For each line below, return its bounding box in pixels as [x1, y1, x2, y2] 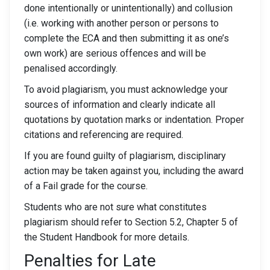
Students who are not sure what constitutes [24, 201, 207, 213]
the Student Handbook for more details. [24, 231, 189, 243]
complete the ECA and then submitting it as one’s [24, 33, 229, 44]
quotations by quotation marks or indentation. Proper [24, 114, 244, 125]
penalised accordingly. [24, 63, 118, 74]
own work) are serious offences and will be [24, 48, 206, 59]
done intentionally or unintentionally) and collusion [24, 2, 233, 14]
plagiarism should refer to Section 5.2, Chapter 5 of [24, 216, 238, 228]
